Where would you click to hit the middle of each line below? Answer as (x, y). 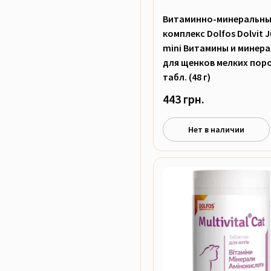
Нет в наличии (217, 129)
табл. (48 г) (187, 77)
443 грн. (184, 99)
